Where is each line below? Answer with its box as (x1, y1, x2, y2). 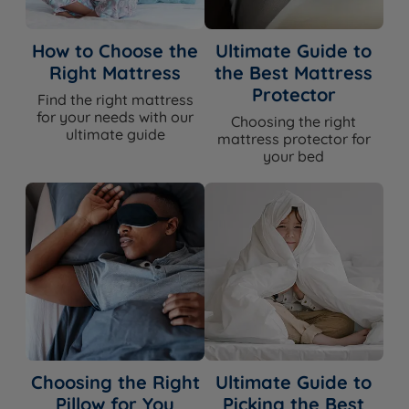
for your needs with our (37, 108, 194, 127)
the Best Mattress (215, 61, 373, 85)
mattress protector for (216, 130, 371, 149)
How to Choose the (32, 39, 199, 63)
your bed (263, 147, 325, 166)
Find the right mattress (37, 90, 194, 110)
